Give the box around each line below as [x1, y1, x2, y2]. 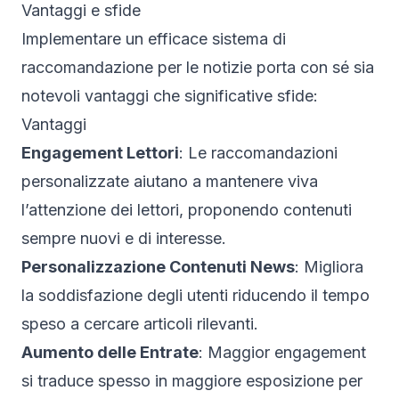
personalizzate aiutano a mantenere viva [21, 171, 318, 191]
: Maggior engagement [199, 342, 366, 362]
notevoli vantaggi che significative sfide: [21, 85, 318, 105]
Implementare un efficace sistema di [21, 28, 286, 48]
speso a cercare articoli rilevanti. [21, 313, 258, 333]
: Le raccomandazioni [179, 142, 338, 162]
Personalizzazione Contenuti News [21, 256, 295, 276]
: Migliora [295, 256, 363, 276]
